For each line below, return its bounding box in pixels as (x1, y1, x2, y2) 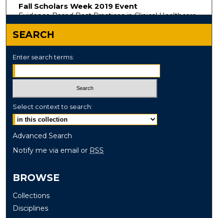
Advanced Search (13, 131, 73, 141)
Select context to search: (13, 103, 93, 111)
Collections (13, 191, 50, 200)
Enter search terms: (13, 53, 74, 61)
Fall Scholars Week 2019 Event (18, 1, 137, 11)
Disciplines (13, 204, 49, 213)
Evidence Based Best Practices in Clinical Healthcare (18, 11, 197, 20)
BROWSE (13, 172, 60, 184)
